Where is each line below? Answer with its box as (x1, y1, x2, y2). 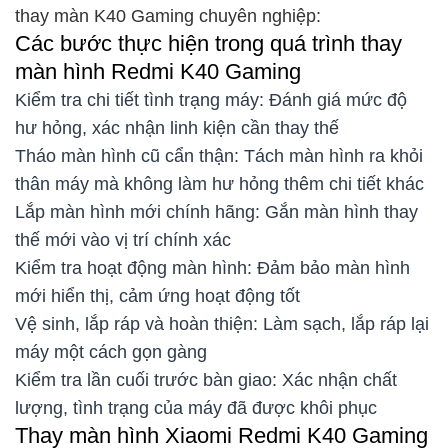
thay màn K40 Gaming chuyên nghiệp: (15, 5, 321, 26)
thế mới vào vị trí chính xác (15, 229, 231, 250)
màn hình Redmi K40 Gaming (15, 58, 301, 84)
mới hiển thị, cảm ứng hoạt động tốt (15, 285, 300, 306)
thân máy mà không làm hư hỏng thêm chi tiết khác (15, 173, 424, 194)
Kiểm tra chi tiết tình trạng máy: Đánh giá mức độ (15, 89, 407, 110)
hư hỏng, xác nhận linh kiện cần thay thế (15, 117, 339, 138)
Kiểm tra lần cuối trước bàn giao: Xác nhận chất (15, 369, 397, 390)
